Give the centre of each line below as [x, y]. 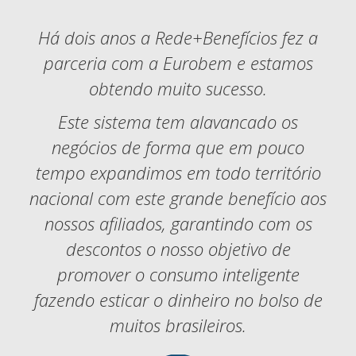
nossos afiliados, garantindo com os [178, 223]
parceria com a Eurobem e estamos [178, 63]
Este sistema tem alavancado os [178, 122]
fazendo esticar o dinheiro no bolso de [178, 300]
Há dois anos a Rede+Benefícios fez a [178, 37]
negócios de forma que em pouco [178, 147]
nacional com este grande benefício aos [178, 198]
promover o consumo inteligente [178, 274]
